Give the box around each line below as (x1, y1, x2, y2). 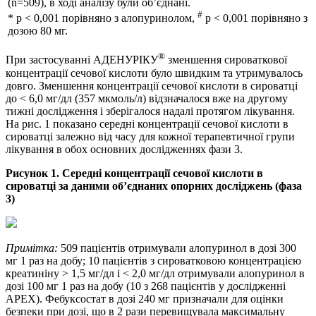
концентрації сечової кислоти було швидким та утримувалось (6, 66, 303, 79)
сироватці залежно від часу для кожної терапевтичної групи (6, 130, 295, 142)
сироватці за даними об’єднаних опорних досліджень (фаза (6, 179, 302, 192)
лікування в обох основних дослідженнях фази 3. (6, 142, 243, 155)
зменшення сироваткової (165, 54, 287, 66)
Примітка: (6, 241, 58, 254)
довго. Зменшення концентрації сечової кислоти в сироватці (6, 79, 298, 92)
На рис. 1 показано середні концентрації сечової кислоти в (6, 117, 288, 130)
